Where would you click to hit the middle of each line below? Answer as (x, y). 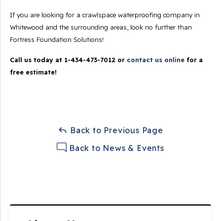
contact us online (156, 60)
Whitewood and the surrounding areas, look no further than (101, 27)
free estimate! (33, 72)
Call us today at (37, 60)
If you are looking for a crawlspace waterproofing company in (105, 15)
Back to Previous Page (115, 130)
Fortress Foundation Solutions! (57, 39)
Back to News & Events (115, 148)
